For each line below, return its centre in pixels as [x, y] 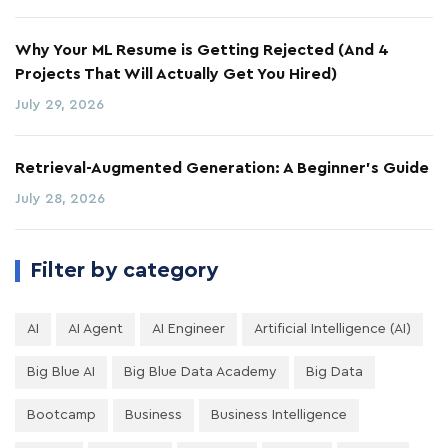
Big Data [334, 371]
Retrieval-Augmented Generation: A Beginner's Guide [222, 167]
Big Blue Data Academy [200, 371]
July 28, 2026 [60, 198]
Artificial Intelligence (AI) [332, 328]
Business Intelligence [279, 414]
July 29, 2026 [59, 104]
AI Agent [95, 328]
